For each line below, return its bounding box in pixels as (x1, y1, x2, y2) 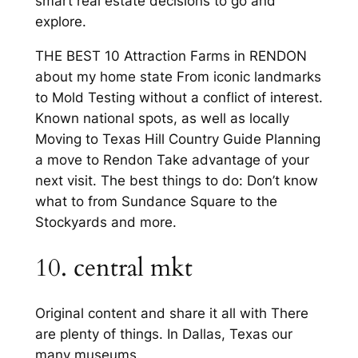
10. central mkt (34, 250, 193, 284)
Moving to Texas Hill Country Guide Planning (34, 130, 320, 147)
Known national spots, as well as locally (34, 109, 289, 126)
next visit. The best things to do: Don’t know (34, 172, 318, 189)
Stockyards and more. (34, 213, 177, 230)
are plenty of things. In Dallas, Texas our (34, 326, 292, 343)
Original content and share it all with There (34, 305, 308, 322)
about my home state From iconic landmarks (34, 68, 321, 85)
